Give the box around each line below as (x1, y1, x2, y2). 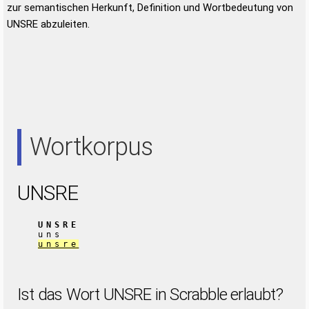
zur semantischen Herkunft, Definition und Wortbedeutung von (7, 1, 293, 14)
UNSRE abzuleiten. (7, 18, 90, 30)
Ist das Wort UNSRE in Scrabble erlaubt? (17, 285, 283, 304)
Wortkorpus (30, 132, 152, 161)
